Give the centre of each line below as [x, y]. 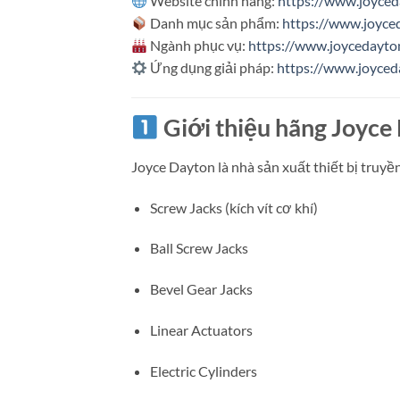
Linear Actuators [201, 330]
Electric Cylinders [203, 371]
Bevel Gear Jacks [201, 289]
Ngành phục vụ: [198, 46]
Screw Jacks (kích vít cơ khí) [233, 207]
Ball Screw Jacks [199, 248]
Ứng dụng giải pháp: [212, 68]
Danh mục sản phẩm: [215, 23]
